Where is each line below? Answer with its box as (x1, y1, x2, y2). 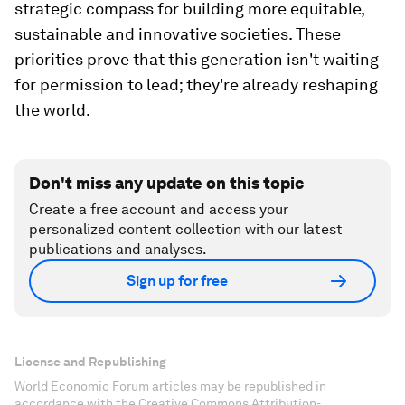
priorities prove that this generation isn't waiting (14, 49, 379, 69)
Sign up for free (127, 272, 228, 290)
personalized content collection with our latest (29, 220, 343, 238)
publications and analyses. (29, 240, 207, 258)
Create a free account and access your (29, 200, 288, 218)
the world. (14, 99, 90, 119)
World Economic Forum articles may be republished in (14, 378, 326, 393)
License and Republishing (14, 353, 166, 369)
